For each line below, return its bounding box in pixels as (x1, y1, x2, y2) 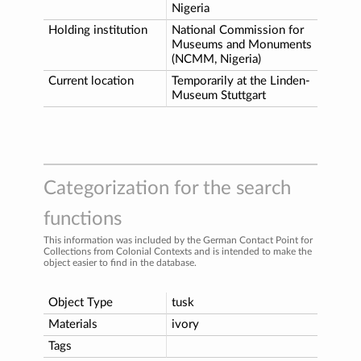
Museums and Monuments (172, 38, 312, 51)
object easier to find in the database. (44, 257, 197, 268)
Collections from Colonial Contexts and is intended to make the (44, 246, 312, 256)
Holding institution (48, 23, 147, 36)
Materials (48, 317, 98, 330)
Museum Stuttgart (172, 89, 266, 102)
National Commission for (172, 23, 304, 36)
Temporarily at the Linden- (172, 74, 310, 87)
